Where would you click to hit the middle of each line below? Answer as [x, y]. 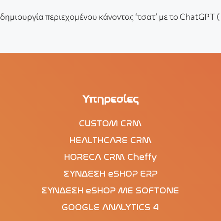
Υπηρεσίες [110, 99]
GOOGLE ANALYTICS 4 [110, 207]
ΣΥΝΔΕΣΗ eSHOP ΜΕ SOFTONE [110, 190]
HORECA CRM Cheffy [110, 157]
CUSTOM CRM [110, 123]
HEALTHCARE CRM [110, 140]
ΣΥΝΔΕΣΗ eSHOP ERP [110, 174]
